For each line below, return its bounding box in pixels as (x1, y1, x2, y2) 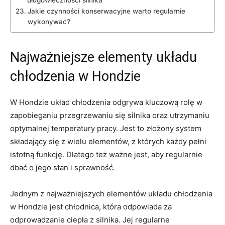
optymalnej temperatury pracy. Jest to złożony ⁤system (10, 124, 201, 134)
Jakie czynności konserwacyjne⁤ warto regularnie (27, 7, 185, 16)
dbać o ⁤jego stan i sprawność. (10, 163, 115, 173)
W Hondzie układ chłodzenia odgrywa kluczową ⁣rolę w (10, 97, 202, 107)
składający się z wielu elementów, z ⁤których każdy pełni (10, 137, 206, 147)
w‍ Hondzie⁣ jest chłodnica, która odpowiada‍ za (10, 202, 172, 212)
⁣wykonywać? (27, 18, 70, 26)
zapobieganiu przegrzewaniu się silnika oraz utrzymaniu (10, 110, 209, 121)
